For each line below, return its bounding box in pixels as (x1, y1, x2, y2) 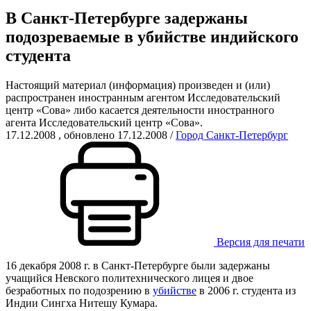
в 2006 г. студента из (196, 284, 296, 296)
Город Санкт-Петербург (176, 128, 288, 141)
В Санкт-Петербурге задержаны (6, 8, 248, 27)
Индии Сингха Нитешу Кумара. (6, 296, 158, 309)
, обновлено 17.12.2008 (58, 128, 167, 141)
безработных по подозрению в (6, 284, 153, 296)
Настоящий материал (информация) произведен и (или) (6, 78, 270, 91)
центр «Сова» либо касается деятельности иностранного (6, 103, 274, 116)
